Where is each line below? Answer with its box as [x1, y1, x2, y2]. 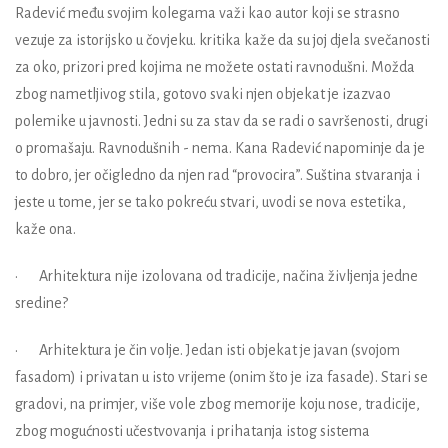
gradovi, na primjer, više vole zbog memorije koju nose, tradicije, [15, 395, 420, 412]
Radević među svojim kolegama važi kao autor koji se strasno [15, 4, 400, 21]
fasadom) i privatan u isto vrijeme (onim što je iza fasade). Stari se [15, 368, 428, 385]
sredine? [15, 294, 68, 311]
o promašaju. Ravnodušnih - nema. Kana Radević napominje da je [15, 139, 425, 156]
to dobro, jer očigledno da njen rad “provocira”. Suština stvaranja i [15, 166, 420, 183]
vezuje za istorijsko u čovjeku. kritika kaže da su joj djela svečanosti [15, 31, 430, 48]
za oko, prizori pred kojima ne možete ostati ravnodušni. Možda [15, 58, 415, 75]
